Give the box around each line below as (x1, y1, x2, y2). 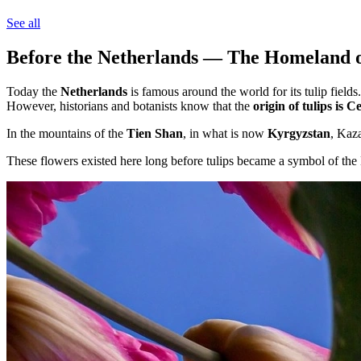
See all (6, 15, 40, 30)
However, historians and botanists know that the (6, 98, 253, 113)
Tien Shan (127, 126, 183, 140)
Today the (6, 84, 60, 98)
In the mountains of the (6, 126, 127, 140)
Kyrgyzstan (268, 126, 330, 140)
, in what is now (183, 126, 268, 140)
